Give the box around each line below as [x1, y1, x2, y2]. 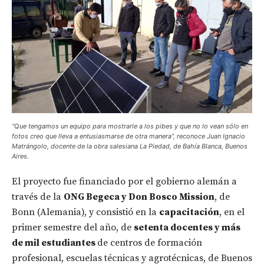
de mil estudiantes [12, 237, 97, 249]
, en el [219, 206, 245, 219]
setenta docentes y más [134, 222, 240, 234]
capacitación [159, 206, 219, 219]
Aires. [12, 152, 29, 161]
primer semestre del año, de [12, 222, 134, 234]
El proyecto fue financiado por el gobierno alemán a [12, 176, 237, 188]
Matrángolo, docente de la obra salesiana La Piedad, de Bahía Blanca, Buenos [12, 142, 247, 151]
